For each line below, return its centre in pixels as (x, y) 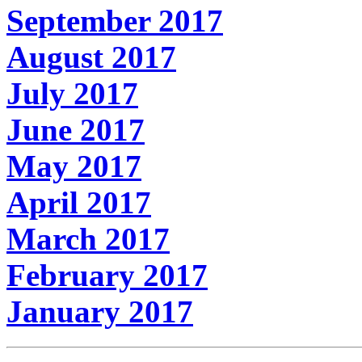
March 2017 (88, 238)
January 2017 (100, 311)
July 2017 (72, 93)
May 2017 (74, 166)
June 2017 (76, 129)
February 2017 (107, 275)
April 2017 (79, 202)
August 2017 (91, 57)
